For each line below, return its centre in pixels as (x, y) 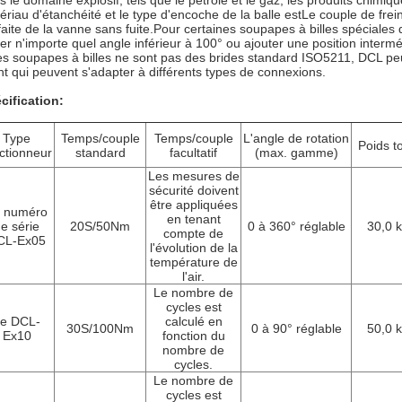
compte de (193, 233)
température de (193, 262)
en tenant (193, 219)
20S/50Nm (100, 226)
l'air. (193, 276)
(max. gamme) (296, 153)
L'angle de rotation (296, 138)
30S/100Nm (100, 328)
